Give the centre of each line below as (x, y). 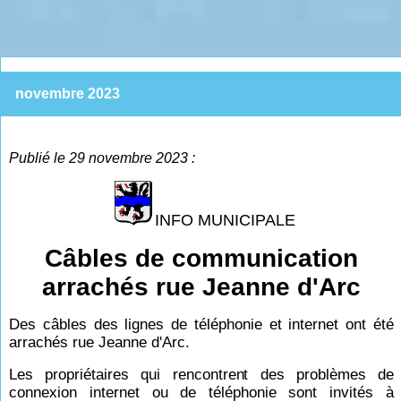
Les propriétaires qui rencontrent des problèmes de (201, 374)
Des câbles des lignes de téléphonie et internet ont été (201, 324)
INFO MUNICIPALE (226, 220)
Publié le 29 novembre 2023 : (102, 158)
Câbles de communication (201, 258)
